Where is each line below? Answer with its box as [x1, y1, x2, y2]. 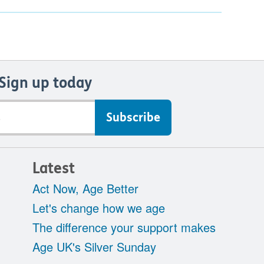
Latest [32, 160, 75, 178]
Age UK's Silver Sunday [32, 238, 156, 256]
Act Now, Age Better [32, 180, 138, 197]
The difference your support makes [32, 219, 216, 236]
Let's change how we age [32, 199, 165, 217]
